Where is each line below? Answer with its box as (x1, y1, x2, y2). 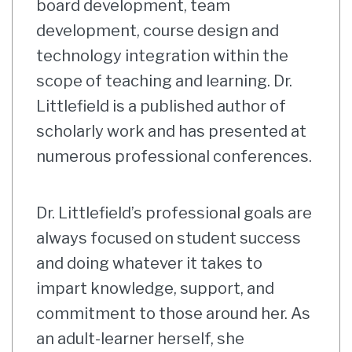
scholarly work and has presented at (36, 122, 306, 141)
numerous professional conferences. (36, 147, 312, 166)
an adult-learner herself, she (36, 329, 244, 348)
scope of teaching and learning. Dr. (36, 71, 292, 90)
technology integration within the (36, 46, 288, 65)
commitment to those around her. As (36, 304, 310, 323)
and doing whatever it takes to (36, 254, 262, 273)
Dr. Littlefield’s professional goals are (36, 203, 312, 222)
